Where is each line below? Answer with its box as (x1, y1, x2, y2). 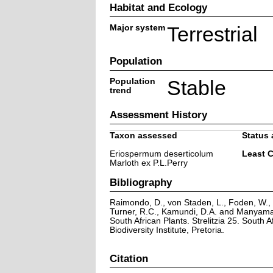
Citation (109, 252, 148, 264)
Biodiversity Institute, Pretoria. (109, 225, 224, 235)
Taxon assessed (109, 130, 177, 140)
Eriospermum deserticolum (109, 149, 213, 158)
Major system (109, 23, 165, 32)
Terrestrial (166, 23, 258, 46)
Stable (166, 76, 226, 99)
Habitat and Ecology (109, 1, 207, 13)
